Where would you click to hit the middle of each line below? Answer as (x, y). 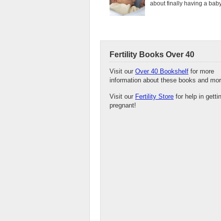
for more (201, 72)
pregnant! (123, 106)
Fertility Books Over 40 (152, 55)
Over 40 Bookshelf (162, 72)
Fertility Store (154, 97)
